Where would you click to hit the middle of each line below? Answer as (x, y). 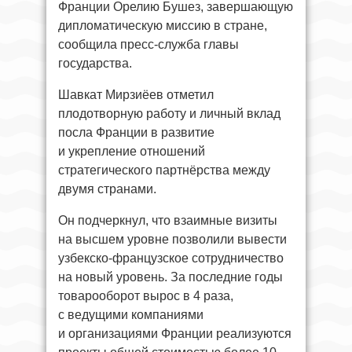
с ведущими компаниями (131, 315)
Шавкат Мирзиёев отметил (136, 95)
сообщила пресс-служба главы (148, 44)
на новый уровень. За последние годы (170, 277)
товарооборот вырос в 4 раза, (146, 296)
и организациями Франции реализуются (175, 334)
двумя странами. (107, 189)
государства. (95, 63)
